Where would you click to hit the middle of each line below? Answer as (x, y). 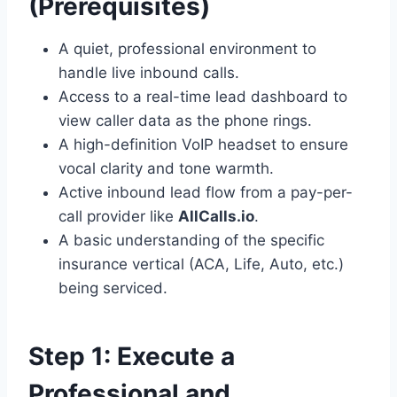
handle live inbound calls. (149, 73)
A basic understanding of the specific (191, 241)
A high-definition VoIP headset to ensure (203, 145)
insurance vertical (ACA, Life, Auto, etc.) (201, 265)
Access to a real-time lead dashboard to (203, 97)
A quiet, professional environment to (187, 49)
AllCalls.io (216, 217)
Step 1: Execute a (132, 357)
